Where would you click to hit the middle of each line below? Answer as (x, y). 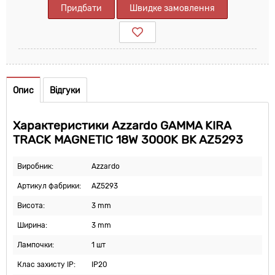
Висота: (31, 206)
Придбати (81, 8)
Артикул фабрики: (49, 186)
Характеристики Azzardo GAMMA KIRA (122, 126)
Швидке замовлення (172, 8)
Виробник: (35, 167)
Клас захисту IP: (46, 265)
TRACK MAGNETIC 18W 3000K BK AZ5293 (128, 140)
